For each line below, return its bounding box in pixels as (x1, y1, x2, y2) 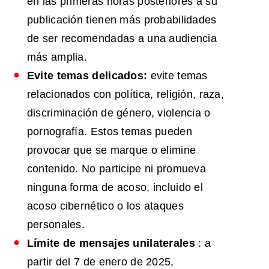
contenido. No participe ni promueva (26, 163, 206, 175)
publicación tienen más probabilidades (26, 14, 217, 26)
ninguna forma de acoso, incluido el (26, 181, 203, 194)
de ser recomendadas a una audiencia (26, 32, 217, 45)
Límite (26, 237, 63, 250)
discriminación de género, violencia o (26, 107, 211, 119)
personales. (26, 219, 85, 231)
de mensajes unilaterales (62, 237, 195, 250)
